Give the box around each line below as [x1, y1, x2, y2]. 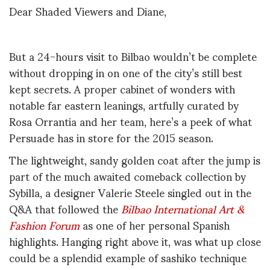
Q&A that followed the [9, 192, 121, 225]
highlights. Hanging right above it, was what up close [9, 225, 261, 257]
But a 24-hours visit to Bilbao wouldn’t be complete [9, 39, 257, 72]
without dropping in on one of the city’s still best [9, 55, 242, 88]
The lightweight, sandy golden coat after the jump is [9, 143, 260, 176]
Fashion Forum [9, 209, 80, 241]
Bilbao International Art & [121, 192, 245, 225]
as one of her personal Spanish [80, 209, 230, 241]
